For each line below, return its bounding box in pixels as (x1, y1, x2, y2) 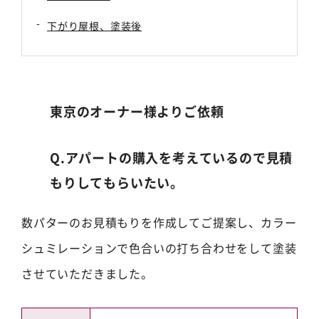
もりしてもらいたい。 (50, 173, 184, 192)
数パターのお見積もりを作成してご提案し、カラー (21, 214, 297, 231)
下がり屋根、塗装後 (47, 19, 142, 33)
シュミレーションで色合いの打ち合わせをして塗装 (21, 239, 297, 256)
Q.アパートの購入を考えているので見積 (50, 148, 293, 167)
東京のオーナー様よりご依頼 (50, 102, 224, 120)
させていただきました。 (21, 265, 153, 282)
